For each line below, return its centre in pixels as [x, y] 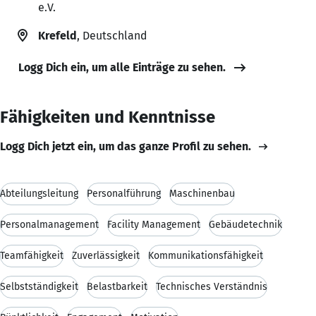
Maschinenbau [202, 193]
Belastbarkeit [117, 286]
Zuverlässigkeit [106, 255]
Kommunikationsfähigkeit [206, 255]
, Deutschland [112, 35]
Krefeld [57, 35]
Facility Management [154, 224]
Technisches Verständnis [212, 286]
